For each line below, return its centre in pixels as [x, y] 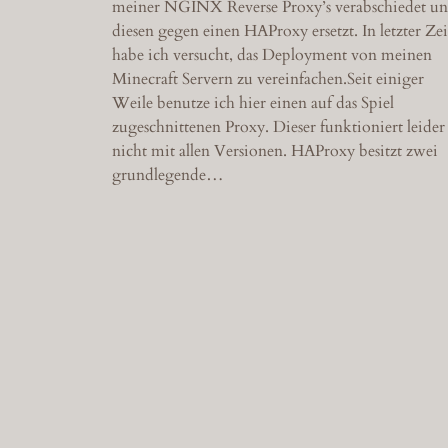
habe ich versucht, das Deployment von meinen [272, 54]
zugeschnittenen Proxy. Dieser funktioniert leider [278, 126]
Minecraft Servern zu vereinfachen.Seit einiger [268, 78]
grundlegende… [168, 174]
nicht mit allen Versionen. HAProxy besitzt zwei [275, 150]
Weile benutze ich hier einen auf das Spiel [253, 102]
